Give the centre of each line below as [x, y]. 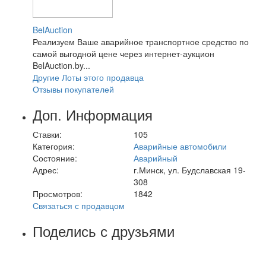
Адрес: [46, 170]
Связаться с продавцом [79, 205]
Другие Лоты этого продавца [88, 77]
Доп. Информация [93, 114]
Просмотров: [58, 193]
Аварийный [156, 158]
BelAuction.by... [61, 65]
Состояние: [55, 158]
